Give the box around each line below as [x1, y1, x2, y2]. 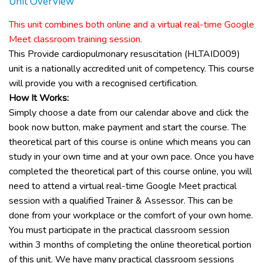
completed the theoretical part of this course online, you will [9, 165, 252, 178]
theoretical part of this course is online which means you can [9, 136, 251, 149]
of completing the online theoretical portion [74, 238, 251, 251]
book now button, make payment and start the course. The [9, 121, 247, 134]
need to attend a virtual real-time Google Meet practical [9, 180, 237, 193]
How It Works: [9, 92, 69, 104]
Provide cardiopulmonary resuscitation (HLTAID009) [28, 48, 240, 60]
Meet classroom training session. [9, 33, 142, 46]
